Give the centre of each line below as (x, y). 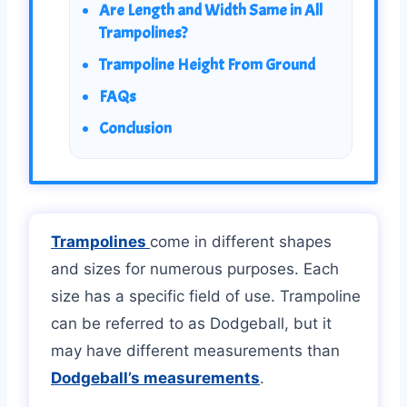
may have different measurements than (195, 350)
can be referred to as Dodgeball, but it (191, 323)
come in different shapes (241, 241)
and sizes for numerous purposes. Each (195, 268)
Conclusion (135, 128)
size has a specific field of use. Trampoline (206, 296)
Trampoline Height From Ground (207, 65)
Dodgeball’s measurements (155, 377)
